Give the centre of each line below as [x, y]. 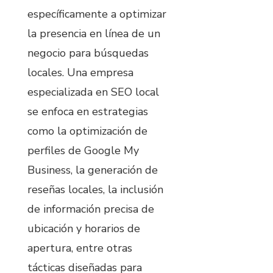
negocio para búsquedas [88, 53]
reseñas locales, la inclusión [95, 189]
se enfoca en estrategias [88, 111]
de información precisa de [91, 209]
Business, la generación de [93, 170]
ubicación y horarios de [84, 228]
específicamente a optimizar [97, 14]
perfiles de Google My [83, 150]
